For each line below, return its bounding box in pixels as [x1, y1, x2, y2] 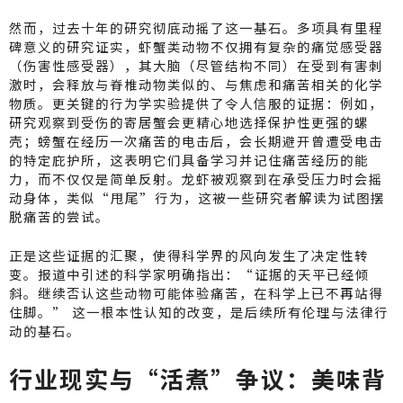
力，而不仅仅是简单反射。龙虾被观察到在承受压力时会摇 [9, 168, 383, 188]
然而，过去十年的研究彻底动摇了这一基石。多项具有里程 [9, 17, 383, 37]
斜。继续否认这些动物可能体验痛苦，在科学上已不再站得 [9, 282, 383, 302]
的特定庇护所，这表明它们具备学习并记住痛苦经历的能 [9, 149, 369, 169]
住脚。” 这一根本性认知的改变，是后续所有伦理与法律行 [9, 301, 389, 321]
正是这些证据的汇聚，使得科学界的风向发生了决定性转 [9, 245, 369, 264]
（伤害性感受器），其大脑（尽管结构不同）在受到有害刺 [9, 55, 383, 75]
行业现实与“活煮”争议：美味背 [9, 361, 387, 395]
